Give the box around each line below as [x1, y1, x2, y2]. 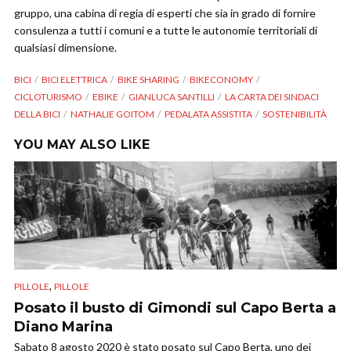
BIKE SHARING [118, 74, 179, 86]
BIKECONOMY [190, 74, 253, 86]
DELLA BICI [14, 108, 60, 121]
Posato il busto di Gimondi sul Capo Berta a [14, 299, 336, 317]
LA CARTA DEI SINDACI [225, 91, 319, 103]
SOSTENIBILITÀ [262, 108, 327, 121]
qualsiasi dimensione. [14, 41, 117, 55]
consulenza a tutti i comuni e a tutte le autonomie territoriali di [14, 24, 317, 38]
